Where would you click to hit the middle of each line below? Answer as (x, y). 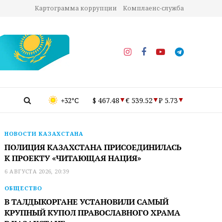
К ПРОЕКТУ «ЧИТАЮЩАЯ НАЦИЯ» (73, 158)
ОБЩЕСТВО (24, 188)
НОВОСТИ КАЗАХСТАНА (44, 134)
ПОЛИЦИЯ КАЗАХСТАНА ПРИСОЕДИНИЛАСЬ (93, 147)
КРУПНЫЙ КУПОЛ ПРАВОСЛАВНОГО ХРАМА (93, 213)
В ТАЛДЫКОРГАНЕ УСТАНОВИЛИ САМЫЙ (87, 202)
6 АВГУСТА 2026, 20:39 (37, 171)
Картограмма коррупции (76, 8)
